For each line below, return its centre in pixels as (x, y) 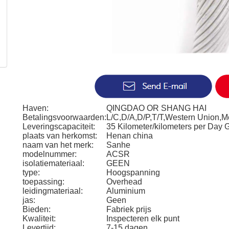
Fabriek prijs (129, 209)
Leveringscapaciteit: (59, 127)
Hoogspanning (133, 173)
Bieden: (37, 209)
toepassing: (43, 182)
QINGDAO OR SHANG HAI (156, 108)
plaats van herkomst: (60, 136)
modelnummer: (50, 154)
